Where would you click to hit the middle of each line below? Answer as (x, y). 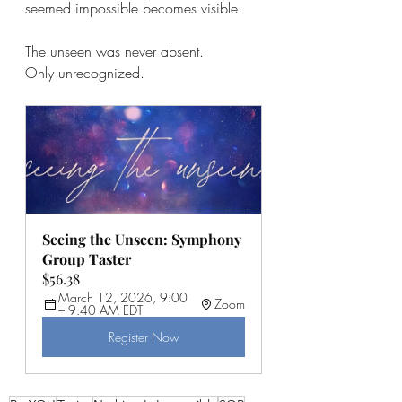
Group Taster (87, 258)
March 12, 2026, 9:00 (125, 297)
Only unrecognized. (85, 72)
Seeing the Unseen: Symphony (144, 239)
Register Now (144, 336)
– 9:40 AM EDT (100, 310)
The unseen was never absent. (114, 51)
